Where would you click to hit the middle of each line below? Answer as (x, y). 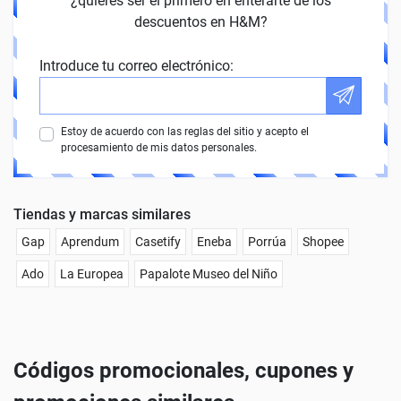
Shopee (323, 242)
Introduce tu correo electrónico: (137, 66)
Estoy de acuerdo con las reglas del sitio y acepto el (185, 132)
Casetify (158, 242)
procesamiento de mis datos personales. (159, 148)
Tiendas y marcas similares (102, 215)
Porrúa (267, 242)
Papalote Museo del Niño (209, 274)
